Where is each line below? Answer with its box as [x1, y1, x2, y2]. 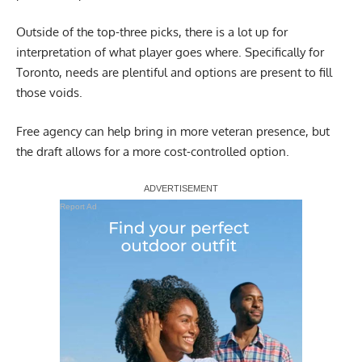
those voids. [16, 85, 82, 101]
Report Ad [60, 202, 97, 212]
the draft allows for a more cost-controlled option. [16, 143, 289, 159]
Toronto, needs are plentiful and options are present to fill [16, 65, 332, 81]
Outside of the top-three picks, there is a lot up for [16, 24, 288, 40]
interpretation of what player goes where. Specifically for [16, 44, 324, 61]
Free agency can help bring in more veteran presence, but [16, 123, 330, 139]
